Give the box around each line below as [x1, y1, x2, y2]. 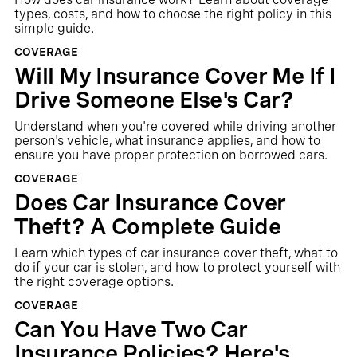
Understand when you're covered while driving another [14, 119, 336, 134]
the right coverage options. [14, 274, 174, 289]
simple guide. [14, 21, 94, 36]
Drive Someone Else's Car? [14, 86, 294, 113]
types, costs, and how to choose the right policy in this [14, 6, 331, 22]
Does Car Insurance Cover [14, 189, 286, 216]
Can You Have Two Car [14, 316, 248, 343]
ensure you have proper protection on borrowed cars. [14, 147, 328, 163]
